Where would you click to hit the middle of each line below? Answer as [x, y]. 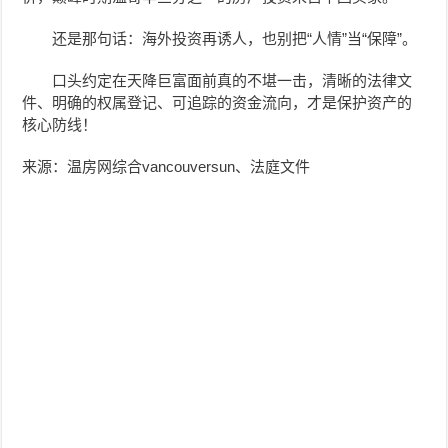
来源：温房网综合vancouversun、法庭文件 [166, 166]
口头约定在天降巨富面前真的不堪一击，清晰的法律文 [232, 80]
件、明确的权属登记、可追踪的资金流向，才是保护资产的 [217, 102]
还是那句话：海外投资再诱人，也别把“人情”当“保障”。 [235, 38]
